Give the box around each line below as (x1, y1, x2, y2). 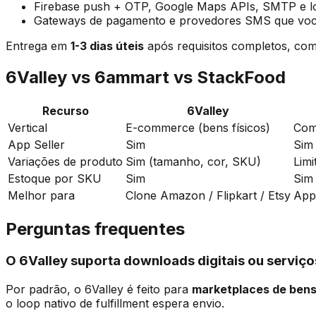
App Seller (8, 137, 65, 152)
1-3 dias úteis (71, 38, 144, 53)
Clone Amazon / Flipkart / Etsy (126, 188, 291, 202)
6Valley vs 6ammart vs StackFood (6, 66, 286, 87)
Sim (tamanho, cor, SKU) (126, 154, 261, 169)
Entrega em (6, 38, 71, 53)
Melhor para (8, 188, 75, 202)
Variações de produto (8, 154, 123, 169)
